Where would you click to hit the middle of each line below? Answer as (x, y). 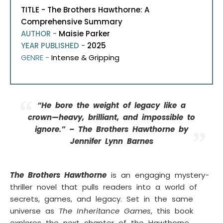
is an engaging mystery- (158, 175)
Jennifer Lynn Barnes (111, 141)
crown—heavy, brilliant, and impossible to (111, 117)
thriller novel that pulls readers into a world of (104, 187)
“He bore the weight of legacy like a (111, 106)
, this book (172, 211)
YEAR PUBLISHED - (54, 46)
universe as (34, 211)
